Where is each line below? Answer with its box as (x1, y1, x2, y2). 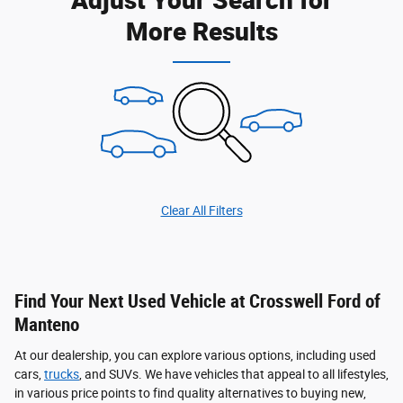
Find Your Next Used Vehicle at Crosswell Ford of (14, 291, 381, 313)
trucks (44, 366, 79, 381)
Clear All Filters (160, 203, 243, 219)
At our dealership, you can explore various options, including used (14, 347, 376, 363)
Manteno (14, 314, 79, 336)
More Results (125, 13, 278, 49)
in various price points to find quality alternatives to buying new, (14, 385, 366, 400)
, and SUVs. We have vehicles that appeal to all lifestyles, (79, 366, 389, 381)
